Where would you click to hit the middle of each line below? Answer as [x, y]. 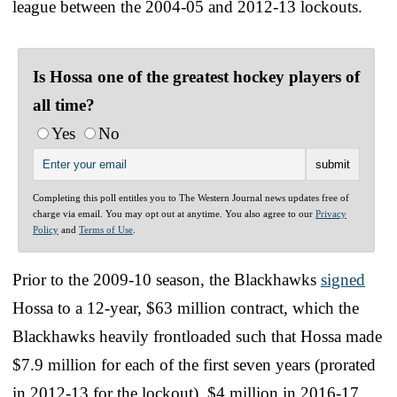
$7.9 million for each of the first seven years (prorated [194, 364]
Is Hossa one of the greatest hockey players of [196, 76]
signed [343, 279]
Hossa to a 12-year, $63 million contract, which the [186, 307]
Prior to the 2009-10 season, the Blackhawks [167, 279]
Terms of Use [106, 229]
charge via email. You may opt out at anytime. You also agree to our [174, 213]
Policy [46, 229]
